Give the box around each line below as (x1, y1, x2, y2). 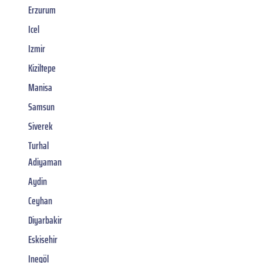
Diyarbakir (28, 211, 62, 228)
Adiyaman (28, 153, 62, 170)
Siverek (28, 117, 53, 134)
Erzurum (28, 1, 56, 18)
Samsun (28, 98, 55, 115)
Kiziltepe (28, 59, 56, 76)
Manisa (28, 79, 52, 96)
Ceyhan (28, 192, 52, 209)
